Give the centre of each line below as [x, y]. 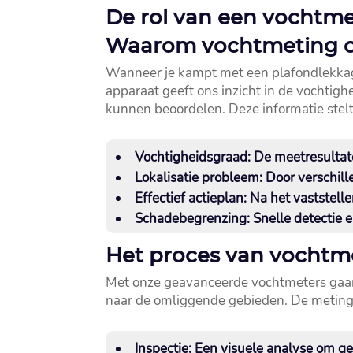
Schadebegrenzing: [193, 219]
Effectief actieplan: [191, 199]
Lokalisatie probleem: [199, 178]
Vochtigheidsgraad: [193, 158]
